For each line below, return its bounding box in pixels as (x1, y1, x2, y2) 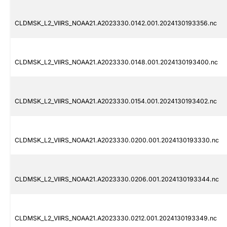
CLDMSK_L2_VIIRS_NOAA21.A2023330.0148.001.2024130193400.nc (15, 58, 218, 66)
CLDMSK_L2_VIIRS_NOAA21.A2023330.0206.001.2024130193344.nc (15, 175, 219, 183)
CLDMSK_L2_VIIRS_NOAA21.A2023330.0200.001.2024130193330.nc (15, 136, 219, 144)
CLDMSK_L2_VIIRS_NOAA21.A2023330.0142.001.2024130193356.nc (15, 19, 217, 27)
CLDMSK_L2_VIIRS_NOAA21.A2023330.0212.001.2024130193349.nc (15, 214, 217, 222)
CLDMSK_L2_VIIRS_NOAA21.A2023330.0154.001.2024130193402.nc (15, 97, 217, 105)
